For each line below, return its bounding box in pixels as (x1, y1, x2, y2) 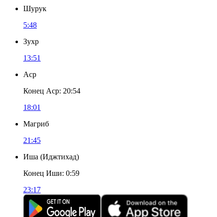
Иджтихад (43, 153, 77, 161)
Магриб (23, 120, 49, 128)
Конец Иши (23, 169, 62, 177)
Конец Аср (23, 87, 59, 95)
